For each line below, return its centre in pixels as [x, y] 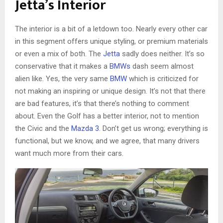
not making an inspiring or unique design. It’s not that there [110, 91]
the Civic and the [43, 128]
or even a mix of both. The [59, 54]
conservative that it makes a [62, 66]
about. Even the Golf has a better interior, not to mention [107, 116]
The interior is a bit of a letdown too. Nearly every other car [111, 29]
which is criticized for [163, 78]
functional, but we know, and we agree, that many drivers [107, 141]
